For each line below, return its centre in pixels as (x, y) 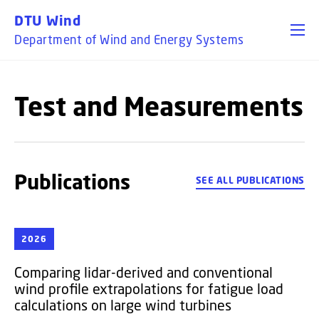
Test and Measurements (159, 106)
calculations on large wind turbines (123, 305)
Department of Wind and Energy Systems (129, 40)
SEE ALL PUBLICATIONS (250, 181)
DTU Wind (47, 20)
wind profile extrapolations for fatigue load (149, 289)
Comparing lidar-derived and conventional (143, 272)
